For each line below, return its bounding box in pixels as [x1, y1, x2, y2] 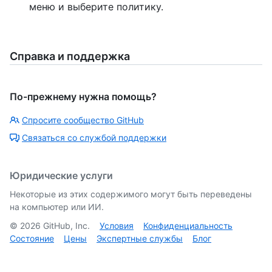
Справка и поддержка [10, 49, 130, 63]
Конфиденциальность [143, 220, 233, 231]
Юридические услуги [10, 169, 113, 182]
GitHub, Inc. [41, 220, 90, 231]
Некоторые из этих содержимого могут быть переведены [10, 188, 252, 199]
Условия [100, 220, 134, 231]
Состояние [10, 233, 54, 243]
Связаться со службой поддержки [22, 132, 166, 143]
